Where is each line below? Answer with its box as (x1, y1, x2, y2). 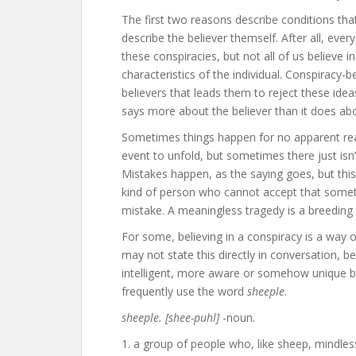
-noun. (219, 310, 255, 325)
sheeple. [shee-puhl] (122, 310, 219, 325)
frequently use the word (122, 284, 247, 299)
